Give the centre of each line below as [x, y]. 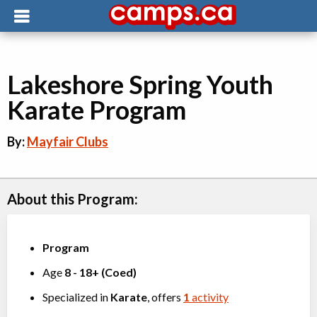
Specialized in [76, 297]
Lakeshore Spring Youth [140, 84]
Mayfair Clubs [68, 142]
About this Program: [73, 199]
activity [209, 297]
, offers [167, 297]
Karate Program [97, 110]
